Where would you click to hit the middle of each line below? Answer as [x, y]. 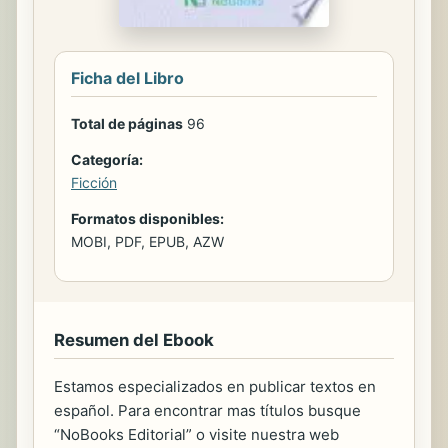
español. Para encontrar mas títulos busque [207, 410]
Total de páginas [127, 123]
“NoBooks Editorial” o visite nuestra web [196, 434]
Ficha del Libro [127, 77]
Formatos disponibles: [147, 218]
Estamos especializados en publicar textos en [215, 386]
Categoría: [107, 159]
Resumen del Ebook [134, 339]
